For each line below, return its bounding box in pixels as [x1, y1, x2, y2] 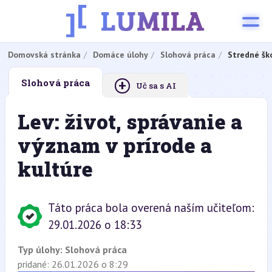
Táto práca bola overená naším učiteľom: [47, 200, 254, 215]
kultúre [17, 155, 93, 182]
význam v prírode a [17, 132, 212, 158]
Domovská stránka [7, 49, 81, 60]
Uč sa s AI [135, 80, 176, 91]
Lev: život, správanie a [17, 108, 242, 135]
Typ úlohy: [17, 243, 65, 256]
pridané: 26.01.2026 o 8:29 [17, 258, 128, 270]
